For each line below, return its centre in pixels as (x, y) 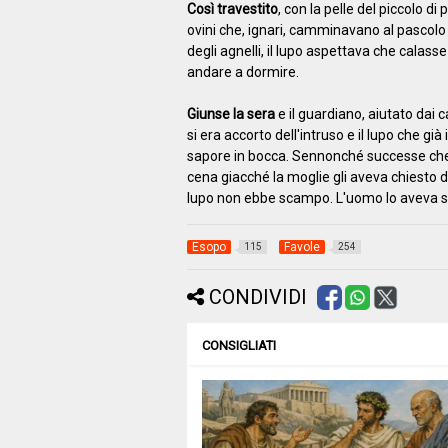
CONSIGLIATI (238, 345)
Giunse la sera (230, 113)
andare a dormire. (242, 71)
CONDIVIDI (257, 296)
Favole (301, 246)
